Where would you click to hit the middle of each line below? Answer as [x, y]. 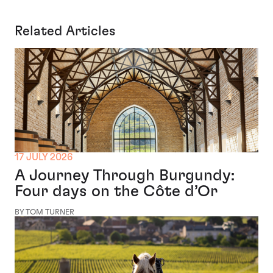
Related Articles [65, 31]
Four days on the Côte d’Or [116, 192]
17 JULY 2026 [44, 158]
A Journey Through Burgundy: [125, 176]
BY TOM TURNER [44, 213]
